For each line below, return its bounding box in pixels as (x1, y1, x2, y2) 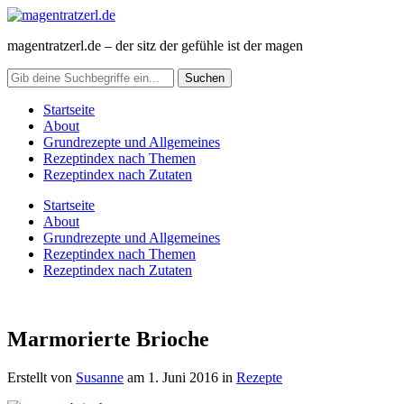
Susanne (76, 369, 124, 385)
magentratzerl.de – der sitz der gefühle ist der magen (7, 38, 303, 53)
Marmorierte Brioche (7, 326, 209, 351)
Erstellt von (7, 369, 76, 385)
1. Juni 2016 (148, 369, 218, 385)
